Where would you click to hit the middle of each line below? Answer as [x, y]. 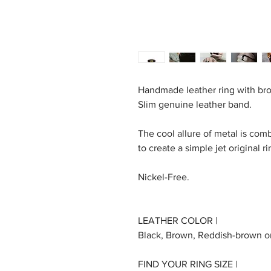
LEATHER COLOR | [177, 220]
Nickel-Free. [163, 177]
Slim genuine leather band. [194, 104]
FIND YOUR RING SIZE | [187, 264]
